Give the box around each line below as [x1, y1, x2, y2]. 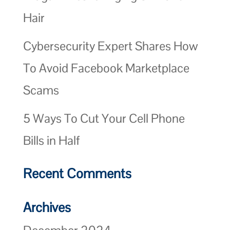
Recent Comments [23, 164, 131, 182]
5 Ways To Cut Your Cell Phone [23, 110, 185, 126]
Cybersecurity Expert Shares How [23, 37, 198, 54]
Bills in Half [23, 132, 80, 148]
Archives [23, 198, 71, 216]
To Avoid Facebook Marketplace [23, 60, 189, 76]
